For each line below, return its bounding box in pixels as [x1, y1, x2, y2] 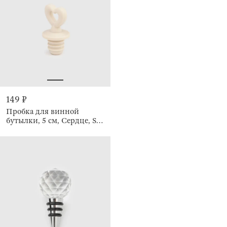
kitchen [6, 125, 31, 134]
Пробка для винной [6, 106, 79, 116]
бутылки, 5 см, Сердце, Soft [6, 116, 105, 125]
